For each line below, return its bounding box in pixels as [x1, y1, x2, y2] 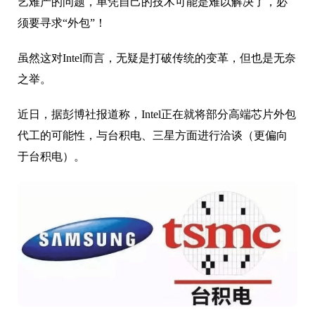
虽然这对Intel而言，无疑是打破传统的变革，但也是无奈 [18, 51, 296, 64]
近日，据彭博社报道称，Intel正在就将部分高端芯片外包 [18, 108, 296, 120]
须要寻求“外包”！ [18, 16, 106, 29]
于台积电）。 [18, 150, 85, 162]
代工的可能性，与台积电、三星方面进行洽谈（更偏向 [18, 129, 288, 141]
